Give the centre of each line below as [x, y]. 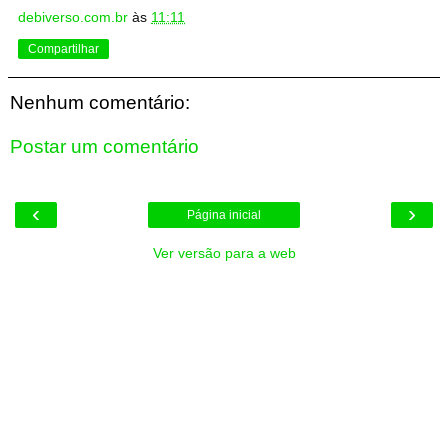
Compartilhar [63, 49]
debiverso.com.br [73, 17]
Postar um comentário [104, 146]
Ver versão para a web [224, 253]
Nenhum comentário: [100, 103]
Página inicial [224, 215]
